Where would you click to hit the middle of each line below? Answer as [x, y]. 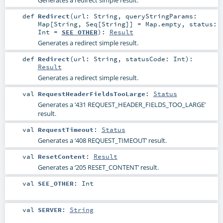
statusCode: [149, 59]
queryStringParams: [161, 16]
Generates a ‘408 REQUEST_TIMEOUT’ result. [102, 141]
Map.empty [163, 24]
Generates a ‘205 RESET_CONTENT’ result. [98, 167]
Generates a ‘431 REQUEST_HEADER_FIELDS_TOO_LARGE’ [121, 105]
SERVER [50, 209]
